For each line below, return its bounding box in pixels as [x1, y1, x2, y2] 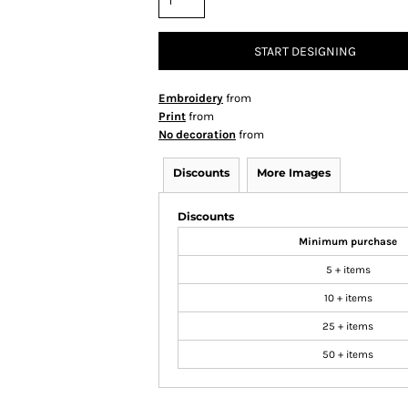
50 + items [322, 348, 373, 361]
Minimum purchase [299, 235, 397, 248]
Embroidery [158, 91, 223, 105]
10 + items [323, 291, 372, 304]
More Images [257, 166, 331, 179]
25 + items [322, 320, 373, 332]
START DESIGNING [254, 44, 356, 60]
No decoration [158, 127, 236, 141]
